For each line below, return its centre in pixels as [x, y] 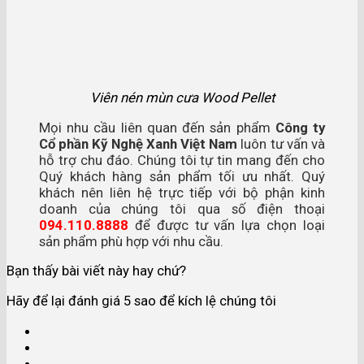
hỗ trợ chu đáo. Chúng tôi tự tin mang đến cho [182, 160]
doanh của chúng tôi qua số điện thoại [182, 208]
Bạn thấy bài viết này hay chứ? [96, 271]
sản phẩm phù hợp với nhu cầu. [131, 241]
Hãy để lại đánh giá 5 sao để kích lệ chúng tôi [141, 301]
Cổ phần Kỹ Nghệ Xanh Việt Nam [139, 143]
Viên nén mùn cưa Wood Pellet [182, 97]
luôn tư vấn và [282, 143]
